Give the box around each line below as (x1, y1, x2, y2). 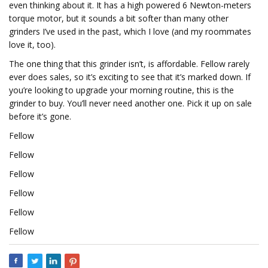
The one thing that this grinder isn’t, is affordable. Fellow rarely (9, 58, 249, 69)
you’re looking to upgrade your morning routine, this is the (9, 84, 234, 96)
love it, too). (9, 39, 56, 50)
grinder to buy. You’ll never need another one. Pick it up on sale (9, 98, 252, 109)
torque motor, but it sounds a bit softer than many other (9, 13, 229, 24)
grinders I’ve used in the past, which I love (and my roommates (9, 26, 251, 37)
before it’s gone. (9, 111, 71, 122)
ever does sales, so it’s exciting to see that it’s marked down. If (9, 71, 251, 83)
